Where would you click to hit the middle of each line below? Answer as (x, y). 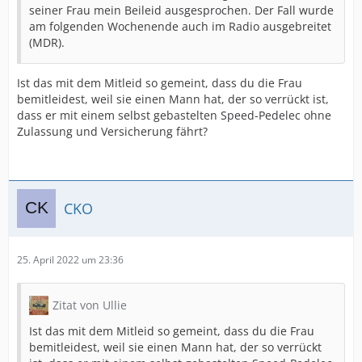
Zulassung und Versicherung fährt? (112, 131)
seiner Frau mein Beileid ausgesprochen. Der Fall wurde (181, 10)
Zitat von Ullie (90, 305)
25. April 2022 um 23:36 (70, 260)
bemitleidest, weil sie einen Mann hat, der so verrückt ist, (173, 99)
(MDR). (47, 42)
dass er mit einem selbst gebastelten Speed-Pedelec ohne (174, 115)
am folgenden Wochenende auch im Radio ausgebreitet (180, 26)
